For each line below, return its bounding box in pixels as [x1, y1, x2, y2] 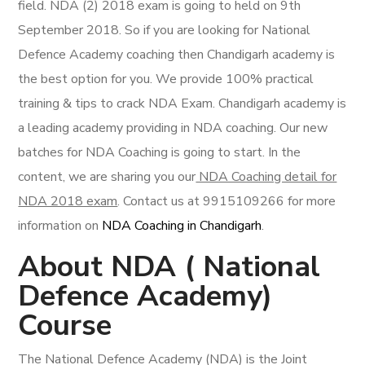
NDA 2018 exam [18, 192, 118, 210]
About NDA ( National [18, 247, 321, 287]
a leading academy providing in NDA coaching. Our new [18, 119, 328, 137]
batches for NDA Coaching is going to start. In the [18, 143, 301, 161]
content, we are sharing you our [18, 168, 196, 186]
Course [18, 306, 112, 345]
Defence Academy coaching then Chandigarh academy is [18, 46, 336, 64]
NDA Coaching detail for [196, 168, 337, 186]
